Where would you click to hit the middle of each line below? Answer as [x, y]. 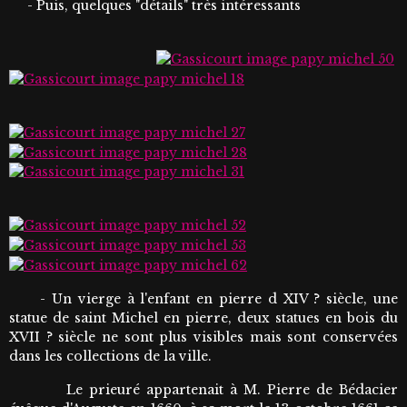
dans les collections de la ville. [110, 356]
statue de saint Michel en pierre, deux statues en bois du [203, 318]
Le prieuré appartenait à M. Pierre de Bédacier [203, 389]
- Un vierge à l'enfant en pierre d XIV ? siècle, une [203, 298]
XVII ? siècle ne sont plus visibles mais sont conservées [203, 337]
